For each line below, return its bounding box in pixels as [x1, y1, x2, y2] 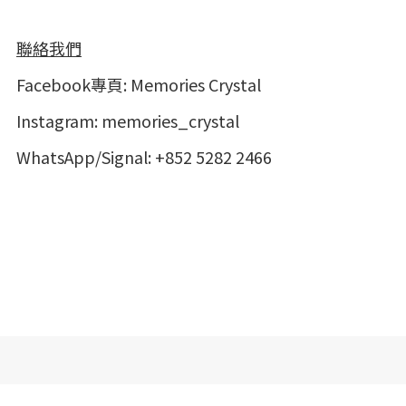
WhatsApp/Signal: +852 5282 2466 [16, 144, 272, 169]
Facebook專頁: [16, 72, 130, 96]
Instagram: [16, 108, 101, 132]
